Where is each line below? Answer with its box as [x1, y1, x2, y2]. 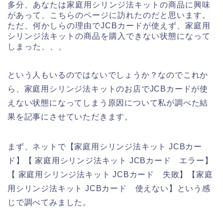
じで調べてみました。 [7, 198, 91, 207]
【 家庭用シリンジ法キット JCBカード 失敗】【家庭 [7, 170, 213, 179]
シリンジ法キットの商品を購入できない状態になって [7, 32, 211, 41]
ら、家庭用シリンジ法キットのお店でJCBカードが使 [7, 85, 208, 94]
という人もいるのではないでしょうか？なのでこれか [7, 71, 209, 80]
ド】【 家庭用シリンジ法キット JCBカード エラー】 [7, 156, 213, 165]
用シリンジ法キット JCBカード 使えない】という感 [7, 184, 211, 193]
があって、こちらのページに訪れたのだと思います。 [7, 11, 211, 20]
